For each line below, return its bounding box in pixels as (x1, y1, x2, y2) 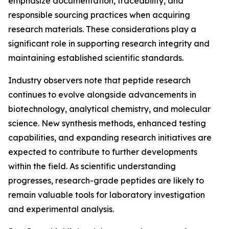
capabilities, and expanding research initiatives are (8, 132, 212, 143)
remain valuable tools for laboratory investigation (8, 190, 205, 200)
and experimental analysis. (8, 204, 114, 214)
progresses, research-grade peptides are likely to (8, 175, 204, 186)
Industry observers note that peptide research (8, 75, 191, 85)
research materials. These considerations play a (8, 24, 196, 34)
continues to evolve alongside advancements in (8, 89, 196, 100)
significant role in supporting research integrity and (8, 38, 210, 49)
